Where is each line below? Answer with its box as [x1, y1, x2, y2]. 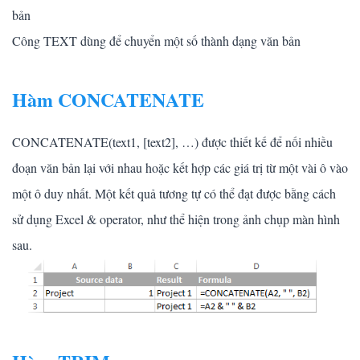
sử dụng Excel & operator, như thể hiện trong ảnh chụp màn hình [12, 211, 340, 228]
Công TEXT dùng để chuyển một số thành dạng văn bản [12, 32, 301, 50]
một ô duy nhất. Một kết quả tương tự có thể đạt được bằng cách [12, 185, 336, 202]
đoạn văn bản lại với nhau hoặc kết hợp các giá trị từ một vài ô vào [12, 159, 348, 177]
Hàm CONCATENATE [12, 85, 204, 114]
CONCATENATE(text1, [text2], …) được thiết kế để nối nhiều [12, 133, 333, 151]
